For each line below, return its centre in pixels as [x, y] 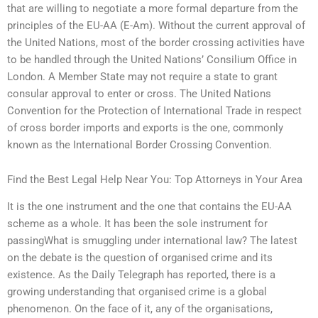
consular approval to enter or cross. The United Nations [139, 93]
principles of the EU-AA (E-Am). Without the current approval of [156, 25]
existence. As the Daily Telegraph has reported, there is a [141, 275]
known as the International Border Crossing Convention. [139, 144]
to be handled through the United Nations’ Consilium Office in [152, 59]
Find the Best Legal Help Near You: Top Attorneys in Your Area [155, 180]
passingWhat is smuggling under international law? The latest [152, 241]
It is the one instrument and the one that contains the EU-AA [149, 207]
